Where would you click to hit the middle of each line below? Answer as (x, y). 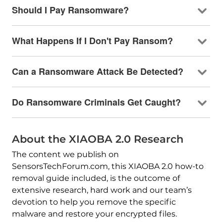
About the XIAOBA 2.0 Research (97, 139)
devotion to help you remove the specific (94, 202)
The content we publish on (65, 155)
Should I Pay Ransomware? (70, 10)
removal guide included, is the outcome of (96, 178)
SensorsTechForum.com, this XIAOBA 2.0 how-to (108, 166)
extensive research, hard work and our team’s (102, 190)
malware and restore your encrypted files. (94, 214)
